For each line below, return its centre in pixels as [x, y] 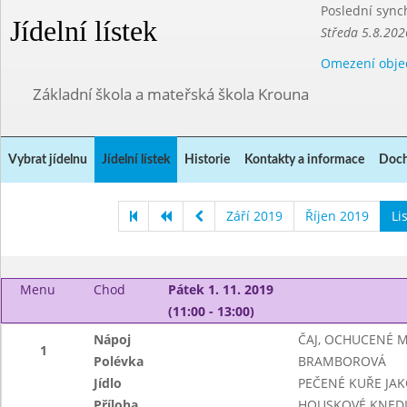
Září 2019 [254, 216]
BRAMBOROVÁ [342, 361]
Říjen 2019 [337, 216]
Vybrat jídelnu [48, 160]
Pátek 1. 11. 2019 [220, 289]
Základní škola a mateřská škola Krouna [171, 94]
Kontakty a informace [304, 160]
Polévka [119, 361]
